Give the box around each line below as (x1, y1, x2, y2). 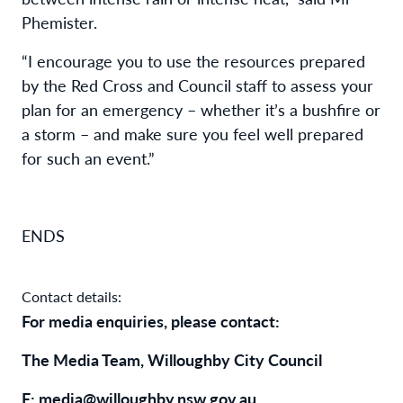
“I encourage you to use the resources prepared (22, 49, 365, 72)
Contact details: (22, 285, 121, 307)
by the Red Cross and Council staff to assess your (22, 73, 373, 96)
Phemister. (22, 10, 97, 33)
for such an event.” (22, 146, 155, 169)
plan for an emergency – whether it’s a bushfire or (22, 97, 381, 121)
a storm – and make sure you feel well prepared (22, 121, 363, 145)
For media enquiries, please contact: (22, 309, 280, 332)
